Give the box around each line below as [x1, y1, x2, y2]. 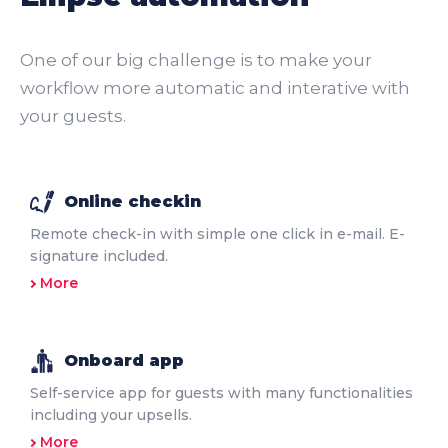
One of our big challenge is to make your [20, 50, 372, 71]
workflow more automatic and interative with [20, 78, 410, 99]
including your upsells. [30, 406, 192, 425]
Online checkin [64, 192, 201, 212]
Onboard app [64, 351, 184, 371]
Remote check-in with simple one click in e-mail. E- [30, 225, 405, 244]
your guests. [20, 106, 126, 127]
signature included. [30, 247, 168, 266]
